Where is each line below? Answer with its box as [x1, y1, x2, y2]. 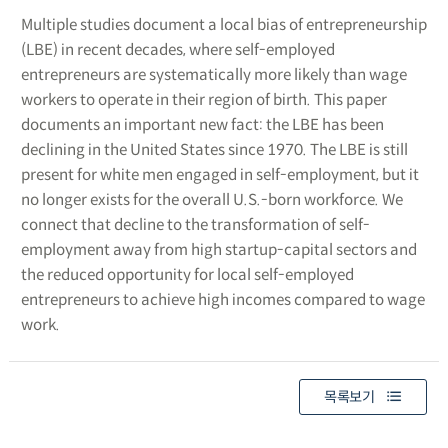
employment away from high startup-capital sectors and [20, 239, 417, 259]
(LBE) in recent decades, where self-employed [20, 39, 335, 59]
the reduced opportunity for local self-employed [20, 264, 354, 284]
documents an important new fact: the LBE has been [20, 114, 384, 134]
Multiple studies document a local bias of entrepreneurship [20, 14, 427, 34]
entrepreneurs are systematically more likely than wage [20, 64, 407, 84]
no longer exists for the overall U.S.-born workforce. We [20, 189, 403, 209]
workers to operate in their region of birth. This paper [20, 89, 387, 109]
